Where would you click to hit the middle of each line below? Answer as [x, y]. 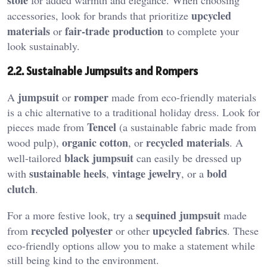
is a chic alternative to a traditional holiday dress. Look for [133, 112]
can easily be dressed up [187, 158]
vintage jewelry [147, 173]
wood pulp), [35, 142]
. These [243, 230]
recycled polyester [72, 230]
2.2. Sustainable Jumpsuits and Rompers [103, 71]
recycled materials [188, 142]
